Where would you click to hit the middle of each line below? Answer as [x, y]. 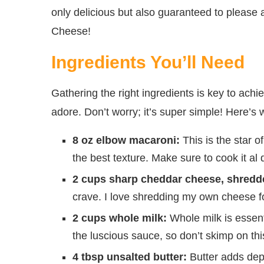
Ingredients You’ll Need [148, 62]
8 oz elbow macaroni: [126, 141]
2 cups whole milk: [120, 218]
